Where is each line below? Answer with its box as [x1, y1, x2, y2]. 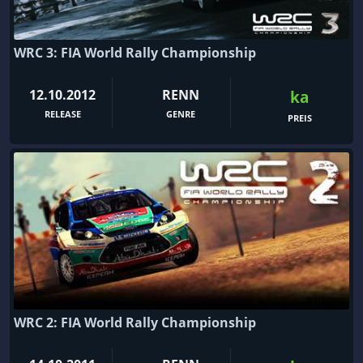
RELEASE [44, 108, 81, 121]
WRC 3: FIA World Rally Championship [14, 44, 256, 62]
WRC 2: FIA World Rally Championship [14, 313, 256, 331]
